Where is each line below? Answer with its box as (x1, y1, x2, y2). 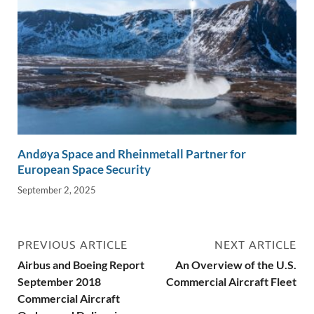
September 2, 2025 (18, 184, 96, 196)
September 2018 (18, 274, 101, 288)
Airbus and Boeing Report (18, 257, 144, 271)
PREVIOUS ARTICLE (18, 238, 128, 251)
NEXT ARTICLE (214, 238, 296, 251)
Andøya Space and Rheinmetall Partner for (18, 146, 246, 162)
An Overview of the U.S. (175, 257, 296, 271)
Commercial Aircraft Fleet (166, 274, 296, 288)
